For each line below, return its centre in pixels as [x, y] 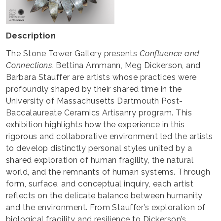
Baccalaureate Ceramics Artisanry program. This [99, 113]
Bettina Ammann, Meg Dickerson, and [127, 66]
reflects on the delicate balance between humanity [104, 196]
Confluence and [169, 54]
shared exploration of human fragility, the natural [100, 160]
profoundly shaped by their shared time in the [94, 89]
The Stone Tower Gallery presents [73, 54]
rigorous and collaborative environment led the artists [110, 137]
